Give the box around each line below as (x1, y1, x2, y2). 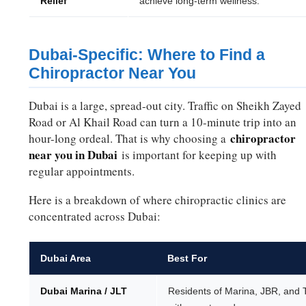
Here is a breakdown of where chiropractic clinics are (29, 192, 287, 208)
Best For (167, 253, 208, 264)
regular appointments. (29, 163, 135, 180)
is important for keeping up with (117, 147, 277, 163)
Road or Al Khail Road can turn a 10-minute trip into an (29, 114, 297, 130)
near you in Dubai (29, 146, 118, 164)
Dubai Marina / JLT (40, 286, 128, 297)
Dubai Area (40, 253, 92, 264)
